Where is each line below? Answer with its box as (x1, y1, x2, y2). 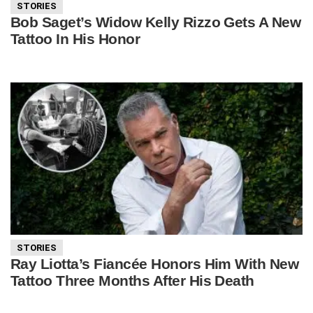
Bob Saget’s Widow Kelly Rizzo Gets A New (10, 14, 301, 31)
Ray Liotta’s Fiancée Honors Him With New (10, 256, 299, 272)
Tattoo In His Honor (10, 31, 140, 48)
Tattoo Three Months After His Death (10, 272, 254, 289)
